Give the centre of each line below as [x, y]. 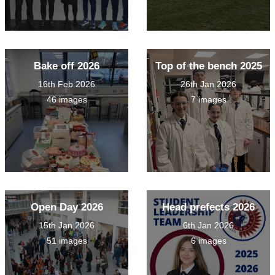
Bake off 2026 [67, 66]
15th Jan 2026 [67, 226]
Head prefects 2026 [208, 207]
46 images [67, 100]
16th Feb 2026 [67, 84]
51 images [67, 241]
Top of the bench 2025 [208, 66]
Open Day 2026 [67, 207]
